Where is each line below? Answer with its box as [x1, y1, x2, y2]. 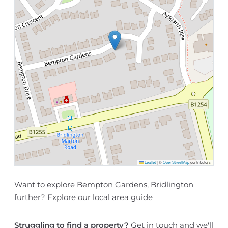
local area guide [92, 192, 153, 203]
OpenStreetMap [162, 159, 189, 165]
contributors [189, 159, 211, 165]
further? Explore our [14, 192, 93, 203]
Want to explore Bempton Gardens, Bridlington [14, 180, 193, 190]
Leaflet [143, 159, 156, 165]
